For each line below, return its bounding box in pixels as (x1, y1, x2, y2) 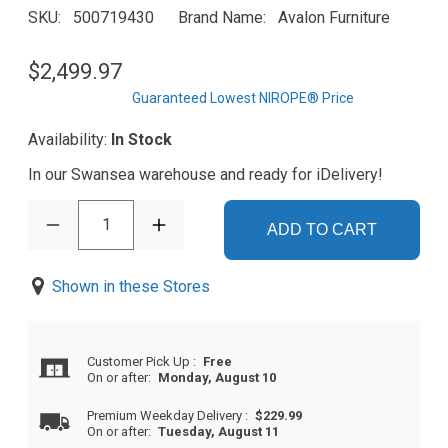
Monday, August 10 (158, 370, 277, 386)
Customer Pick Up (87, 354, 194, 370)
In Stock (111, 130, 172, 150)
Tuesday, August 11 (158, 424, 280, 440)
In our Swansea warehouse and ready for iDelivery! (28, 165, 383, 185)
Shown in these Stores (52, 276, 210, 296)
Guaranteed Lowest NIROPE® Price (132, 90, 354, 107)
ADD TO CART (267, 221, 377, 239)
